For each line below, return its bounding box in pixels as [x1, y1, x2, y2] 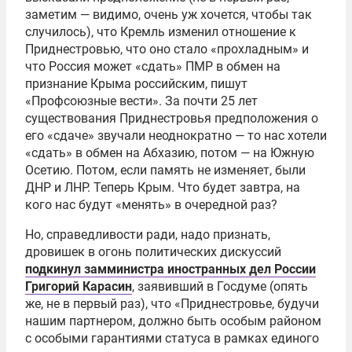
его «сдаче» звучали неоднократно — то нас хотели [25, 128, 327, 143]
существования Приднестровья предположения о [25, 111, 318, 126]
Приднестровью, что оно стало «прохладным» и [25, 42, 309, 57]
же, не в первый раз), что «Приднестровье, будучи [25, 296, 319, 311]
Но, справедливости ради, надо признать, [25, 227, 270, 242]
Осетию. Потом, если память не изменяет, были [25, 163, 306, 178]
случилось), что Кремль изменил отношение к [25, 24, 296, 39]
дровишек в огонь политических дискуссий [25, 244, 281, 259]
